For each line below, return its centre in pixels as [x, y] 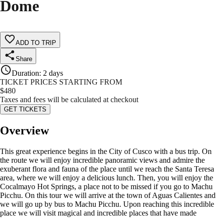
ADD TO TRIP [36, 43]
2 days [53, 73]
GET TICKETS [25, 109]
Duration [25, 73]
